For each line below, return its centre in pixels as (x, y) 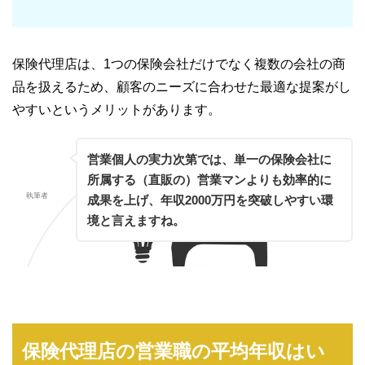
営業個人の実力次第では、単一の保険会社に (209, 159)
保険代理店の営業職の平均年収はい (173, 351)
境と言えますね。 (136, 220)
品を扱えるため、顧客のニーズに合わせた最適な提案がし (182, 86)
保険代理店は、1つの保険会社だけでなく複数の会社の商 (179, 64)
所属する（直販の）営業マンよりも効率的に (209, 179)
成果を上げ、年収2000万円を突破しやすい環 (210, 200)
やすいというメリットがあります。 (117, 109)
